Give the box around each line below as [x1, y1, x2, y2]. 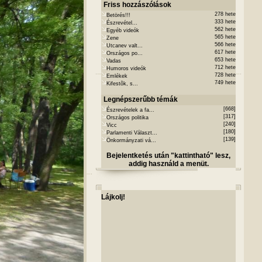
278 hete [215, 11, 236, 17]
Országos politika [106, 115, 149, 120]
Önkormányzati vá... [106, 137, 156, 143]
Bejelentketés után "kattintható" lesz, [106, 151, 230, 160]
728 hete [215, 72, 236, 78]
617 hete [215, 49, 236, 55]
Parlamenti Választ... [106, 130, 157, 136]
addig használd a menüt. [128, 160, 209, 168]
